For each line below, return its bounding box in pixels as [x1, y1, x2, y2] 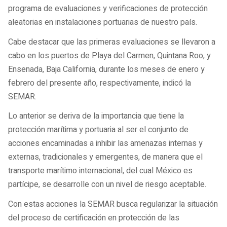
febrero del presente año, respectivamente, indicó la [8, 77, 191, 89]
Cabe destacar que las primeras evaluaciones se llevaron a [8, 35, 215, 48]
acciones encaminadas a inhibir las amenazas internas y [8, 137, 203, 150]
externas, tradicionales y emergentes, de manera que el [8, 151, 203, 164]
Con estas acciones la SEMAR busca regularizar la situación [8, 198, 218, 210]
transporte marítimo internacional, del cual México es [8, 165, 193, 177]
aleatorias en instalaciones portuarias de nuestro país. [8, 16, 197, 29]
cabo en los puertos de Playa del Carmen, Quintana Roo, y [8, 49, 211, 62]
